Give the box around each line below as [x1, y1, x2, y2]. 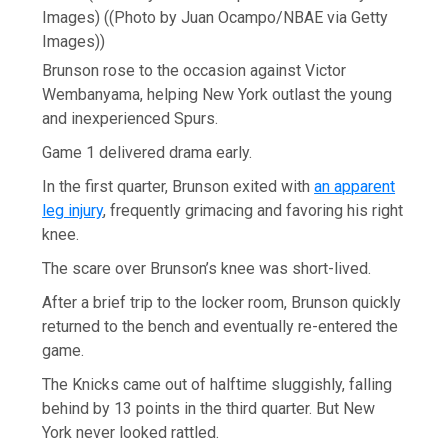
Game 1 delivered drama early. [42, 142, 253, 162]
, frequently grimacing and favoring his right [103, 200, 404, 220]
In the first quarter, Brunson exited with [42, 176, 315, 196]
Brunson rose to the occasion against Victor [42, 60, 347, 80]
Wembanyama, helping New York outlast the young [42, 84, 393, 104]
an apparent [314, 176, 396, 196]
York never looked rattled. [42, 422, 220, 442]
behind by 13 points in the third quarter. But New [42, 398, 376, 418]
